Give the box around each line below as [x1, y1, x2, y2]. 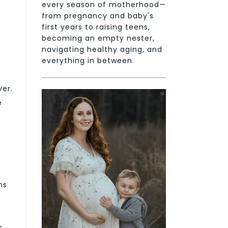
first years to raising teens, [42, 21, 150, 32]
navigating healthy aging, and [42, 44, 162, 54]
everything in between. [42, 55, 134, 66]
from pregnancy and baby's [42, 10, 154, 21]
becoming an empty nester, [42, 33, 155, 43]
